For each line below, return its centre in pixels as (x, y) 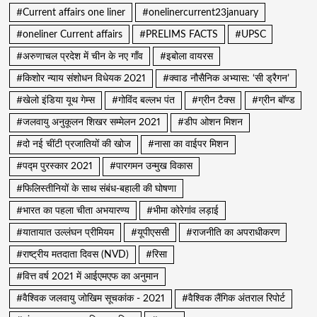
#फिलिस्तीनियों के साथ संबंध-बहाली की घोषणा (96, 189)
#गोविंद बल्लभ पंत (143, 101)
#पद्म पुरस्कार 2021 (54, 167)
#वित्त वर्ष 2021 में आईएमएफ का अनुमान (87, 277)
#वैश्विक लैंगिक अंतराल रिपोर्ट (233, 299)
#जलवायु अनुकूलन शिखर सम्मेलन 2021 (88, 123)
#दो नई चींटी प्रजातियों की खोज (73, 145)
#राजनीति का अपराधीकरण (233, 232)
